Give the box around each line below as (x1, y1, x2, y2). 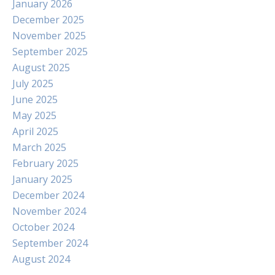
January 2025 (12, 172, 72, 186)
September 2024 (12, 236, 88, 250)
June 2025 (12, 93, 58, 106)
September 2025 (12, 45, 88, 58)
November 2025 (12, 29, 86, 42)
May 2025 (12, 109, 56, 122)
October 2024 (12, 220, 74, 234)
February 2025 (12, 157, 79, 170)
